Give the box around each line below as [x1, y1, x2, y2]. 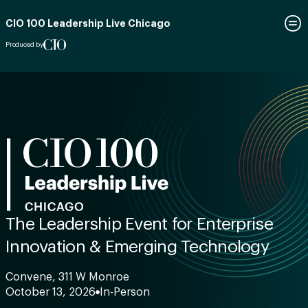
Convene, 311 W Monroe [5, 271, 129, 283]
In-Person [100, 286, 150, 298]
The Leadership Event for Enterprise [5, 215, 273, 233]
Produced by [5, 41, 43, 48]
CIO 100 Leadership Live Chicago [5, 19, 170, 29]
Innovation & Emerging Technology [5, 238, 269, 256]
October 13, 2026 [5, 286, 96, 298]
